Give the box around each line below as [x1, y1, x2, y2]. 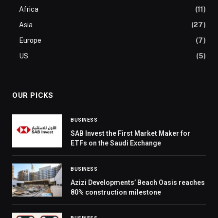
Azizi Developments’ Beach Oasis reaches [71, 179, 205, 187]
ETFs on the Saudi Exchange [71, 139, 161, 147]
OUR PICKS [12, 91, 54, 100]
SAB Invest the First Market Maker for [71, 129, 190, 138]
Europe [19, 36, 41, 45]
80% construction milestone [71, 188, 161, 197]
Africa [19, 5, 38, 14]
